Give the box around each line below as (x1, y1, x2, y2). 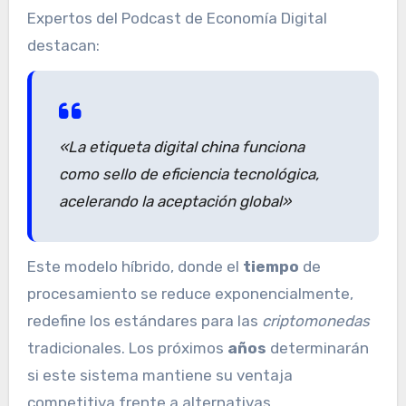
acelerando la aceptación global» (58, 191, 291, 210)
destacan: (26, 35, 100, 54)
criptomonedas (261, 312, 370, 331)
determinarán (266, 339, 369, 358)
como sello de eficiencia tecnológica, (58, 164, 319, 183)
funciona (237, 137, 304, 156)
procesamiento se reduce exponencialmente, (26, 285, 353, 304)
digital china (152, 137, 238, 156)
